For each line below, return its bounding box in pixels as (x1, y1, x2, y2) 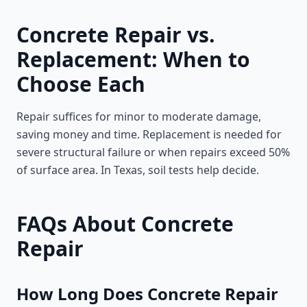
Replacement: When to (16, 45, 250, 73)
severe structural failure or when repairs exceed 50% (16, 145, 290, 160)
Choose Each (16, 70, 145, 98)
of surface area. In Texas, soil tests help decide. (16, 162, 259, 177)
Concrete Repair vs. (16, 21, 215, 49)
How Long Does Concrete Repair (16, 282, 278, 305)
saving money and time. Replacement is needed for (16, 127, 282, 142)
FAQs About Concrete (16, 210, 234, 238)
